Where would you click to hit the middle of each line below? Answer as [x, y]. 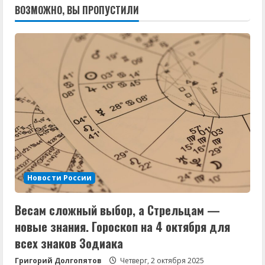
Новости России [60, 177]
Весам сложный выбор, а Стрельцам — [117, 210]
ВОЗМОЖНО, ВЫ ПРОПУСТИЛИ [77, 10]
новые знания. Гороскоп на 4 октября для [122, 226]
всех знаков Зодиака [69, 243]
